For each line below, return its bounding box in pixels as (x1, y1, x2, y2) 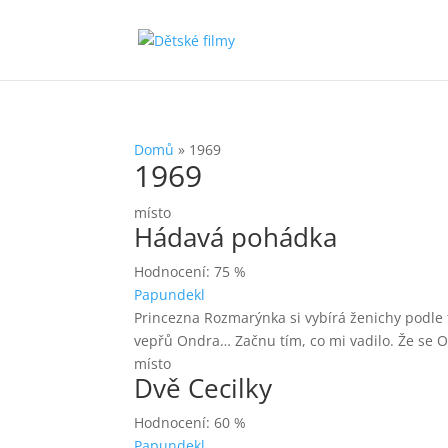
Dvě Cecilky (134, 370, 273, 406)
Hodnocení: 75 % (134, 262, 247, 281)
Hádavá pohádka (134, 219, 338, 255)
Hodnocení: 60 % (134, 413, 247, 432)
